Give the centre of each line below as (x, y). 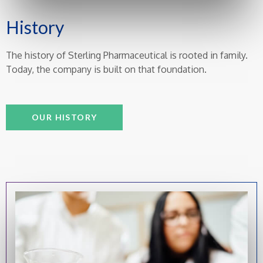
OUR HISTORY (65, 117)
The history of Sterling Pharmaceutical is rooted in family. (127, 55)
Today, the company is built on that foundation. (106, 69)
